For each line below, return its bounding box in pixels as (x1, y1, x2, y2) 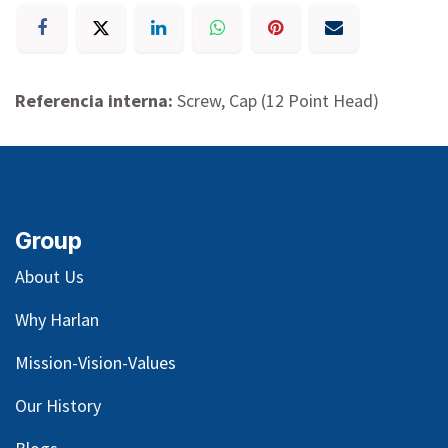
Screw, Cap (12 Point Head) (177, 89, 379, 113)
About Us (15, 265, 84, 289)
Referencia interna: (15, 89, 177, 113)
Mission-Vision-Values (15, 351, 176, 375)
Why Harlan (15, 308, 99, 332)
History (42, 394, 101, 418)
